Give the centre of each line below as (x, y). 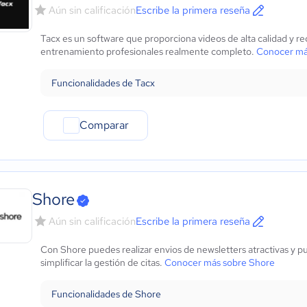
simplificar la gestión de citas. (102, 262)
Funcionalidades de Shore (106, 294)
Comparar (104, 125)
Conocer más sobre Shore (220, 262)
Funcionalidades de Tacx (103, 83)
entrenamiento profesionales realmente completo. (148, 51)
